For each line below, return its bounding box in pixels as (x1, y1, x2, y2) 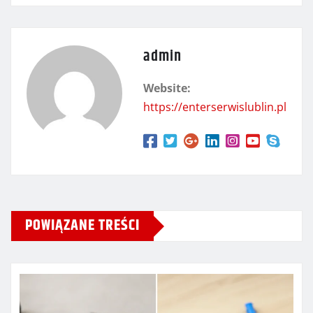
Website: (143, 80, 191, 96)
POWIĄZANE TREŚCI (25, 214, 140, 238)
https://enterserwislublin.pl (143, 99, 286, 115)
